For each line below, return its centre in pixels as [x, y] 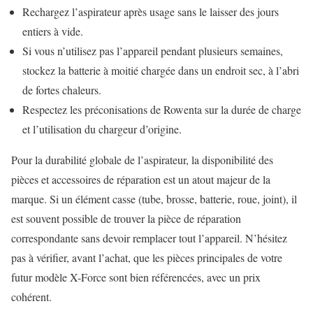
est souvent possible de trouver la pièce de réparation [126, 218]
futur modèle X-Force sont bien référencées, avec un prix [136, 277]
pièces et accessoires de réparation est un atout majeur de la [141, 179]
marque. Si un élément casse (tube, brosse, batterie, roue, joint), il [154, 198]
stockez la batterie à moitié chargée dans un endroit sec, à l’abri [161, 70]
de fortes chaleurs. [62, 89]
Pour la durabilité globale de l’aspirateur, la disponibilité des [142, 159]
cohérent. [31, 296]
